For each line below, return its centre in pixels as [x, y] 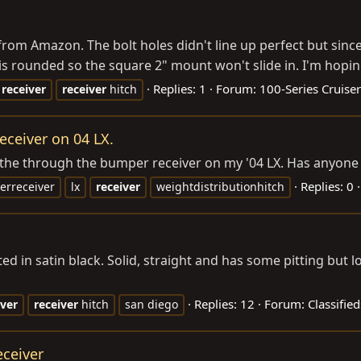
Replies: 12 [224, 303]
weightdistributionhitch [220, 186]
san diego [151, 304]
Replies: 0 [327, 186]
